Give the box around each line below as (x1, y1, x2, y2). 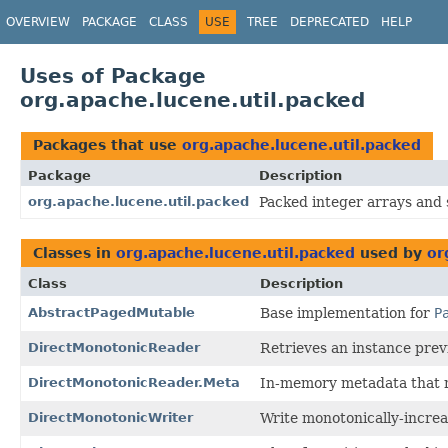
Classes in (33, 244, 116, 261)
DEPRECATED (290, 15, 369, 29)
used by (355, 244, 427, 261)
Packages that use (33, 136, 182, 153)
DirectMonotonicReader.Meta (28, 374, 240, 390)
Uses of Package (20, 63, 206, 88)
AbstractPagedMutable (28, 304, 195, 320)
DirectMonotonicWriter (28, 409, 193, 425)
